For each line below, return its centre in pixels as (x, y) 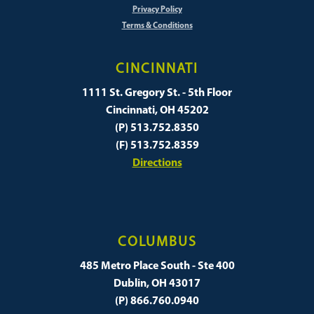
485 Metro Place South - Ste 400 (157, 267)
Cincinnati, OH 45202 (157, 111)
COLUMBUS (157, 243)
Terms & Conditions (157, 26)
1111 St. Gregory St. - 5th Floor (157, 94)
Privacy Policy (157, 10)
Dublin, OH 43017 (157, 284)
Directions (157, 164)
